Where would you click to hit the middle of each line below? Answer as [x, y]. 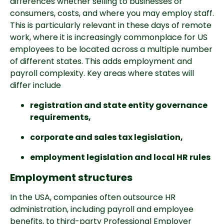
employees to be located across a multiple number [111, 49]
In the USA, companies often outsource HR [93, 197]
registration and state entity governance [119, 105]
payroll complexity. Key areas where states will [102, 73]
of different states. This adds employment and [101, 61]
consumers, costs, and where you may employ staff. [112, 13]
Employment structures [71, 177]
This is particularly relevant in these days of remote [111, 25]
